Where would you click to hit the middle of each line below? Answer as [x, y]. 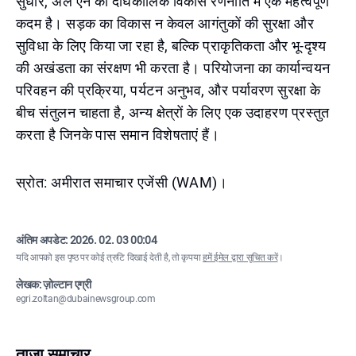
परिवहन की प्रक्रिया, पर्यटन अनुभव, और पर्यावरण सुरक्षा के [168, 90]
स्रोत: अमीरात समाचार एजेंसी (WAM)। [122, 182]
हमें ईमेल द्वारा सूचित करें [240, 257]
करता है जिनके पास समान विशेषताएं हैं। [118, 135]
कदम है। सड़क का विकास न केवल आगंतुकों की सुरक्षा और [165, 23]
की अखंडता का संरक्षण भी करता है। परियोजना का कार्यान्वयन [173, 68]
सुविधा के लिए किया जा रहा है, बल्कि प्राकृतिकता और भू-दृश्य [171, 46]
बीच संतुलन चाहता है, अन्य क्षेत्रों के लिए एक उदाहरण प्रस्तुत [173, 112]
